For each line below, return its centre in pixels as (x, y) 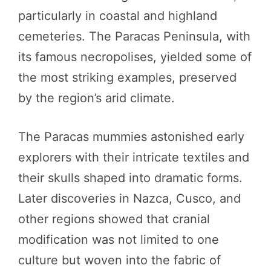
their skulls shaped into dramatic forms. (130, 178)
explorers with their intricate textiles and (134, 157)
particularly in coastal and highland (118, 15)
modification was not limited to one (119, 239)
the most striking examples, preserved (127, 77)
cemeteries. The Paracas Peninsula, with (134, 36)
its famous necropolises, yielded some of (135, 57)
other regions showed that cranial (114, 219)
